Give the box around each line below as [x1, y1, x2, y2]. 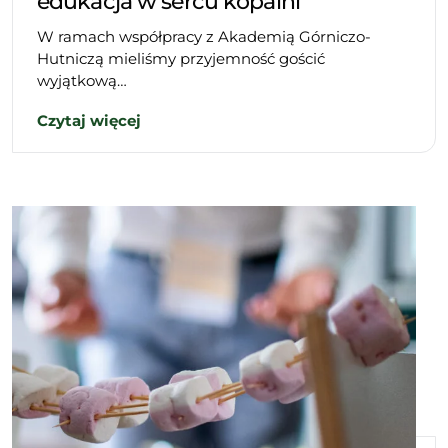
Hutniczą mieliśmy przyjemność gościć [37, 48, 325, 68]
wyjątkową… [37, 70, 127, 90]
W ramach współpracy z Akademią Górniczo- [37, 26, 371, 46]
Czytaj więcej [37, 110, 141, 130]
